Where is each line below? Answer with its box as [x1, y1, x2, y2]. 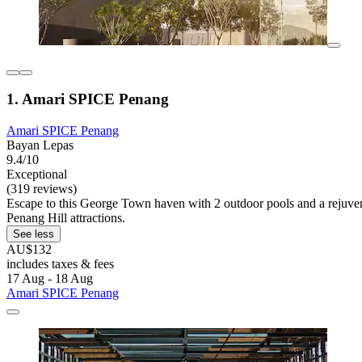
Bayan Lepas [6, 138, 74, 153]
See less [13, 228, 54, 241]
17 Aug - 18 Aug [6, 271, 93, 286]
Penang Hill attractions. [6, 211, 125, 225]
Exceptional [6, 167, 67, 182]
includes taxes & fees [6, 257, 114, 271]
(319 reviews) [6, 182, 77, 196]
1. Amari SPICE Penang [6, 90, 169, 108]
